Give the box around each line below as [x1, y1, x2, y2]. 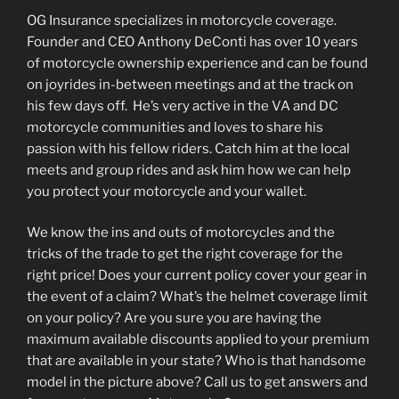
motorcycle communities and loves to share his [27, 118, 323, 135]
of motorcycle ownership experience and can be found [27, 54, 368, 71]
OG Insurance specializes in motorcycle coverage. [27, 12, 337, 28]
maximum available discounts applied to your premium [27, 331, 370, 348]
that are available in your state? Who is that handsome [27, 353, 366, 370]
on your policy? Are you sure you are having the [27, 310, 322, 327]
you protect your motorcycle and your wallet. [27, 183, 306, 199]
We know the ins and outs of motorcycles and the [27, 224, 335, 241]
